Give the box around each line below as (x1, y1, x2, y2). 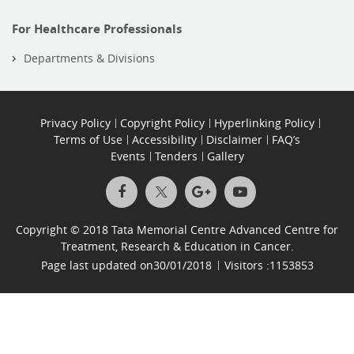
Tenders (154, 149, 198, 164)
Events (110, 149, 145, 164)
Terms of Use (54, 132, 122, 148)
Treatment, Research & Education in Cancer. (60, 239, 294, 254)
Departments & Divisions (24, 51, 155, 66)
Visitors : (224, 258, 269, 273)
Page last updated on (40, 258, 153, 273)
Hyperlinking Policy (213, 115, 314, 131)
